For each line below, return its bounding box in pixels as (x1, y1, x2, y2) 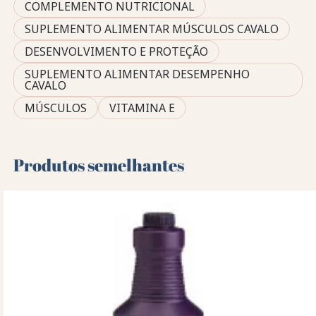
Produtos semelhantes (13, 153, 185, 176)
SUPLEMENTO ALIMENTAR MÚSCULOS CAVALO (25, 20, 279, 37)
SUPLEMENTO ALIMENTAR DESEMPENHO (25, 66, 250, 82)
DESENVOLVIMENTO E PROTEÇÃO (25, 43, 209, 59)
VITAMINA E (109, 99, 176, 116)
